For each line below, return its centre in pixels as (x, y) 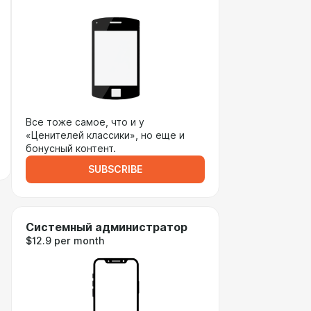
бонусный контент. (71, 149)
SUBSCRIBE (115, 169)
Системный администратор (107, 227)
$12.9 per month (65, 241)
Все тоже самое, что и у (85, 122)
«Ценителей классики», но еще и (105, 135)
